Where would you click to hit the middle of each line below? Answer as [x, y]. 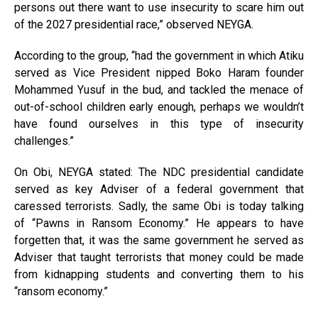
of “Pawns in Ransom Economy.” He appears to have [159, 224]
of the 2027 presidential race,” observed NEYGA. [134, 25]
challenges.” [44, 141]
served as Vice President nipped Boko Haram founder [159, 73]
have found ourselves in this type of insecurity [159, 124]
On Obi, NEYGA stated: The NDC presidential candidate [159, 172]
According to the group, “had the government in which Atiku [159, 56]
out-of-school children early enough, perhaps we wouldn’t [159, 107]
